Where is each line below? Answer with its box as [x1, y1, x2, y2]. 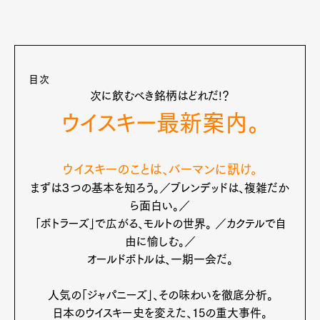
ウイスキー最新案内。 [61, 111, 259, 134]
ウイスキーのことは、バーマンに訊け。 [63, 162, 257, 176]
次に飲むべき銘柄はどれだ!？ [90, 89, 230, 101]
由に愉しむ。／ [124, 235, 196, 247]
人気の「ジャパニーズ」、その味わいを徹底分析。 [47, 289, 273, 301]
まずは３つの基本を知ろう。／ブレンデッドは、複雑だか [31, 181, 289, 194]
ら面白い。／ [130, 199, 190, 211]
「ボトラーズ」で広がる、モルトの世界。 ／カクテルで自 [34, 217, 286, 229]
